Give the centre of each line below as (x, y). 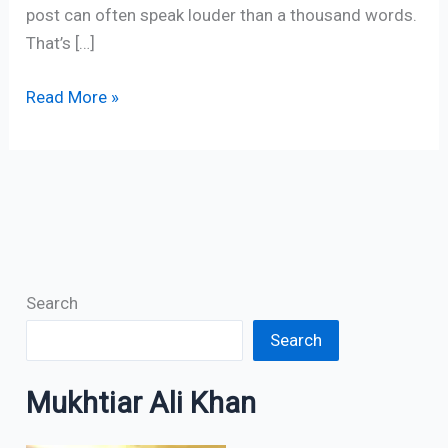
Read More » (73, 96)
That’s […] (61, 43)
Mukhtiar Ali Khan (141, 402)
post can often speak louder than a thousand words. (222, 15)
